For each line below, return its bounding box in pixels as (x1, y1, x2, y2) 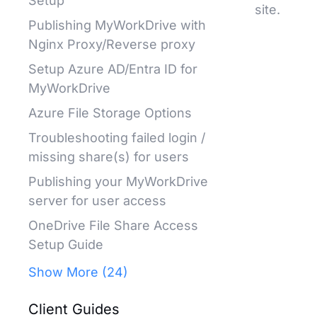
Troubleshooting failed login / (28, 130, 205, 145)
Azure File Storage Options (28, 105, 192, 120)
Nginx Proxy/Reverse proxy (28, 37, 195, 52)
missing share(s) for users (28, 149, 189, 164)
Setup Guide (28, 237, 103, 252)
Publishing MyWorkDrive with (28, 18, 206, 33)
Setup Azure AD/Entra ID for (28, 62, 197, 76)
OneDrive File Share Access (28, 218, 198, 233)
